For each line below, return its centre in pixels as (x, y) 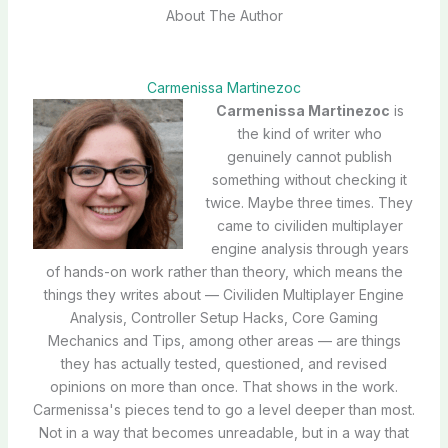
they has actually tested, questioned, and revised (224, 363)
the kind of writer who (309, 133)
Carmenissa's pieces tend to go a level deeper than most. (224, 409)
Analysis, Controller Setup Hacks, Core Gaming (224, 317)
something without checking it (309, 179)
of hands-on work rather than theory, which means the (224, 271)
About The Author (224, 15)
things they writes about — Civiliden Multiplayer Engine (224, 294)
